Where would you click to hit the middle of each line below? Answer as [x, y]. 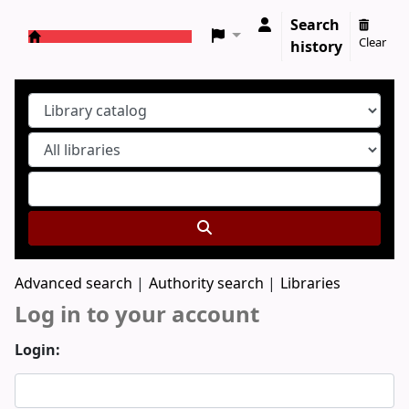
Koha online [78, 56]
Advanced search [73, 284]
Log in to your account [137, 315]
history [316, 47]
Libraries [310, 284]
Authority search [206, 284]
